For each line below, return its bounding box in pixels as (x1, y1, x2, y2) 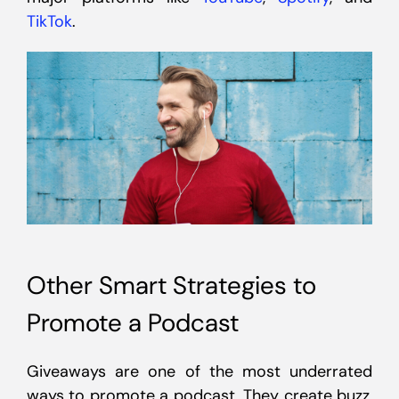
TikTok (27, 11, 72, 32)
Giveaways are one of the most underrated (27, 361, 372, 382)
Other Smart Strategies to (27, 269, 316, 302)
